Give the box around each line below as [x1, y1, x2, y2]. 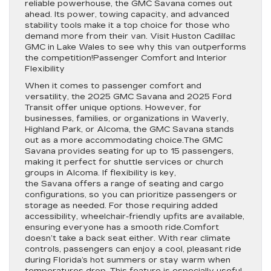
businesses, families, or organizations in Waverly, [25, 114, 229, 123]
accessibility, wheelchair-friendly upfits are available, [25, 212, 244, 221]
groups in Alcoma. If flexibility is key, [25, 168, 176, 178]
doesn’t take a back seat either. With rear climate [25, 233, 230, 243]
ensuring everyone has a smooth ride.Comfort [25, 223, 219, 232]
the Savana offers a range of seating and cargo [25, 179, 224, 189]
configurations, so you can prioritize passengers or [25, 190, 237, 200]
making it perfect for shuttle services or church [25, 157, 223, 167]
